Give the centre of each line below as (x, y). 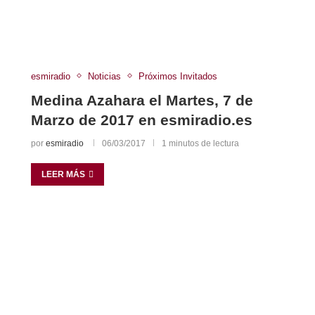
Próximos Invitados (178, 76)
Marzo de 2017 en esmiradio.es (141, 120)
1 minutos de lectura (200, 143)
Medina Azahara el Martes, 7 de (142, 100)
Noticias (104, 76)
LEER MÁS (63, 174)
